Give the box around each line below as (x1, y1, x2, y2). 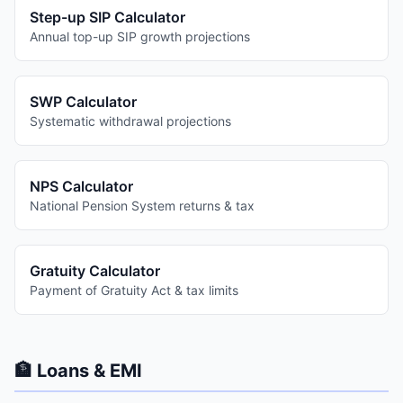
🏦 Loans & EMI (14, 360, 142, 381)
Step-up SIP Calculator (30, 8, 185, 26)
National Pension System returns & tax (30, 198, 255, 213)
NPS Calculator (30, 177, 133, 195)
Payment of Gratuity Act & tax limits (30, 282, 238, 298)
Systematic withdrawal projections (30, 113, 231, 129)
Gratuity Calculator (30, 262, 160, 280)
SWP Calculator (30, 93, 137, 111)
